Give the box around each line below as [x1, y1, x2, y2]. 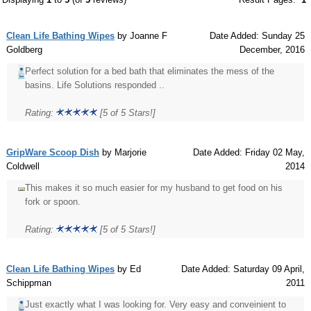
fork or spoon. [25, 196, 81, 208]
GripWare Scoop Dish [6, 147, 99, 158]
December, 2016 [239, 44, 305, 56]
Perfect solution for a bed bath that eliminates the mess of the [25, 66, 274, 77]
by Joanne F [117, 31, 167, 42]
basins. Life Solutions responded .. [25, 80, 165, 91]
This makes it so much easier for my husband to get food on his [25, 183, 283, 194]
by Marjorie [102, 147, 146, 158]
